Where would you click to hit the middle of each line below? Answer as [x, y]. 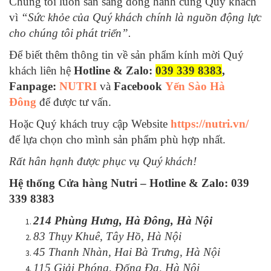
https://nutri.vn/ [210, 124]
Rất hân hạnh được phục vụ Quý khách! [103, 161]
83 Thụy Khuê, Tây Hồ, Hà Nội [107, 236]
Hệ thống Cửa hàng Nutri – [78, 183]
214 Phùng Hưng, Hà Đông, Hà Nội [123, 220]
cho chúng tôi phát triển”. [70, 33]
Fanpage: [34, 86]
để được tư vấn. [74, 102]
